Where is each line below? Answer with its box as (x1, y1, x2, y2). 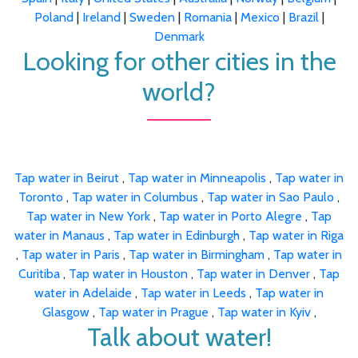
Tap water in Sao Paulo (207, 189, 337, 205)
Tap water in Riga (249, 227, 344, 243)
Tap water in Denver (197, 265, 313, 281)
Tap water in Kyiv (217, 304, 314, 320)
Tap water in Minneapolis (128, 169, 269, 185)
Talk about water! (86, 320, 272, 352)
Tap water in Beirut (14, 169, 122, 185)
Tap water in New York (26, 208, 153, 224)
